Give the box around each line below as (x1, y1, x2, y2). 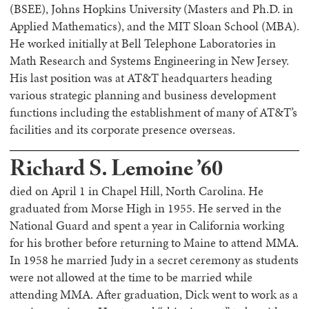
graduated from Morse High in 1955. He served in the (10, 200, 281, 217)
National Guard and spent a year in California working (10, 217, 284, 234)
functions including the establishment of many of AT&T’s (10, 104, 297, 121)
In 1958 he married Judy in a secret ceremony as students (10, 252, 299, 268)
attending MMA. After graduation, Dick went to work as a (10, 286, 298, 303)
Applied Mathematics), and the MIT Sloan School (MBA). (10, 18, 299, 34)
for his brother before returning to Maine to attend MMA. (10, 235, 299, 251)
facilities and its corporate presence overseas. (10, 121, 235, 138)
